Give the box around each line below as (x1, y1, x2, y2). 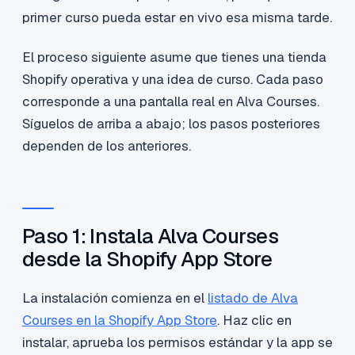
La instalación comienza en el (22, 289, 208, 307)
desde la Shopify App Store (22, 246, 273, 273)
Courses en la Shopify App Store (22, 311, 217, 330)
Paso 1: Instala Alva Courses (22, 223, 278, 250)
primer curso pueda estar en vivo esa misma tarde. (22, 9, 332, 27)
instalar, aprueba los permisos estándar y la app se (22, 334, 333, 352)
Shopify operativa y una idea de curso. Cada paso (22, 71, 323, 89)
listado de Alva (208, 289, 298, 307)
